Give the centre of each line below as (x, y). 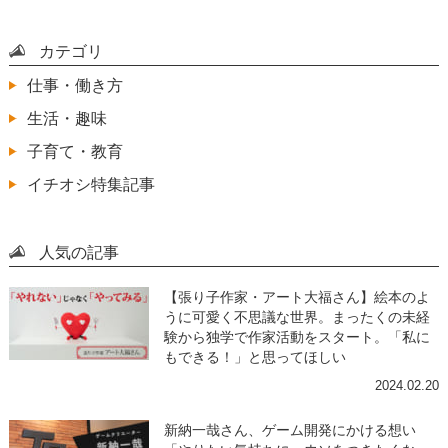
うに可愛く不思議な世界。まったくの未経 (296, 316)
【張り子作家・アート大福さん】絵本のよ (296, 296)
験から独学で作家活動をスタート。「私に (296, 336)
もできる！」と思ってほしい (254, 356)
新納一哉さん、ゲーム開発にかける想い (289, 429)
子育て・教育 (74, 150)
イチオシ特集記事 (90, 183)
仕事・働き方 (74, 84)
